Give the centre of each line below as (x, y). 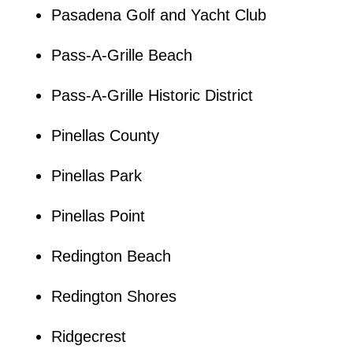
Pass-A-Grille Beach (121, 55)
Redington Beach (111, 256)
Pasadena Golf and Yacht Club (158, 15)
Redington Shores (113, 296)
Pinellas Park (96, 175)
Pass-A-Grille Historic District (152, 95)
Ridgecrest (88, 336)
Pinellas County (105, 135)
